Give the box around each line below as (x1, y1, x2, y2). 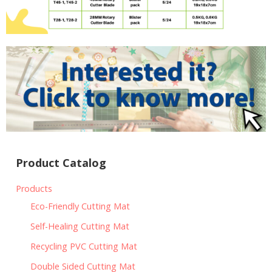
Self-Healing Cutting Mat (30, 220, 129, 232)
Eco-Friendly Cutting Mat (30, 200, 130, 212)
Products (16, 183, 52, 194)
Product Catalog (16, 155, 106, 171)
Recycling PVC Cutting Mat (30, 240, 137, 252)
